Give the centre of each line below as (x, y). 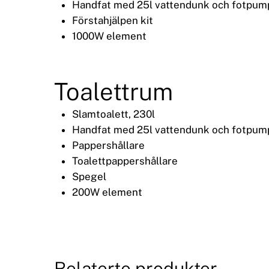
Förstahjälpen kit (113, 21)
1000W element (109, 36)
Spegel (89, 177)
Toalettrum (113, 92)
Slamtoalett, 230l (113, 114)
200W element (107, 192)
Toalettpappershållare (125, 161)
